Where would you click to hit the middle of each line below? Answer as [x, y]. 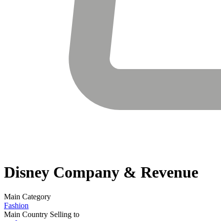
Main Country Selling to [42, 214]
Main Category [27, 196]
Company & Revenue [124, 172]
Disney [27, 172]
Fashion [16, 205]
